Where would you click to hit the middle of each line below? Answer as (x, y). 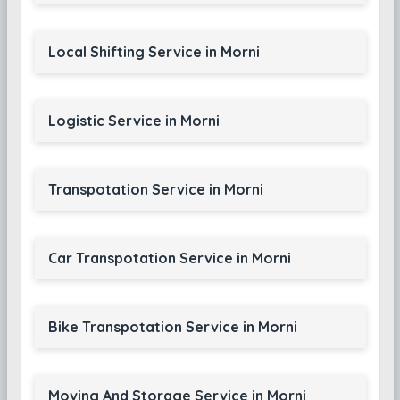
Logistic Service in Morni (133, 121)
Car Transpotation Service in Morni (169, 258)
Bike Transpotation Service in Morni (172, 327)
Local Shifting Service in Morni (154, 52)
